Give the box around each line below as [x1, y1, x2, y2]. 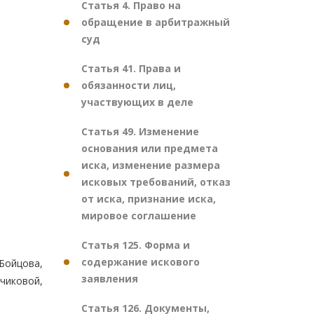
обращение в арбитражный [81, 15, 230, 29]
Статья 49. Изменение [81, 125, 199, 138]
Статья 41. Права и [81, 62, 181, 75]
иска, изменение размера [81, 158, 220, 172]
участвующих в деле [81, 95, 193, 109]
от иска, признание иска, [81, 192, 216, 205]
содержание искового [81, 255, 200, 268]
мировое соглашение [81, 209, 196, 222]
